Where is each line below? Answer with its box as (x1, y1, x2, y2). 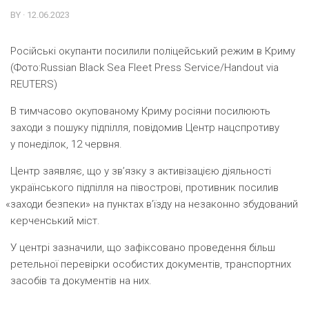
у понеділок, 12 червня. (10, 138, 122, 150)
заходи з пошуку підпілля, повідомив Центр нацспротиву (10, 121, 279, 134)
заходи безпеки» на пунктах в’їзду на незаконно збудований (10, 198, 299, 210)
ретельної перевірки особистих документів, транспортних (10, 258, 291, 270)
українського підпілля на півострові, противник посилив (10, 181, 279, 194)
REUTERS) (10, 78, 57, 90)
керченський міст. (10, 215, 100, 227)
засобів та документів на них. (10, 275, 152, 287)
